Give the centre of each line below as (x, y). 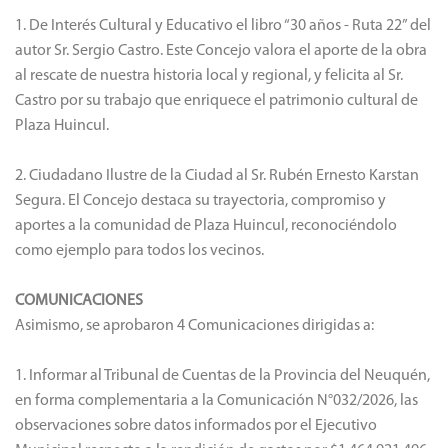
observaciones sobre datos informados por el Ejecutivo (196, 426)
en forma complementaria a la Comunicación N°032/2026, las (216, 401)
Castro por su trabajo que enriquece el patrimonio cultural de (216, 101)
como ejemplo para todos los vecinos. (139, 251)
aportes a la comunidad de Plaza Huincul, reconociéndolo (206, 226)
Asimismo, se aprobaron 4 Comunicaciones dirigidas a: (194, 326)
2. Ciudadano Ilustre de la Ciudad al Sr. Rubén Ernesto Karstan (217, 176)
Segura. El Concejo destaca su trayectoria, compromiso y (200, 201)
